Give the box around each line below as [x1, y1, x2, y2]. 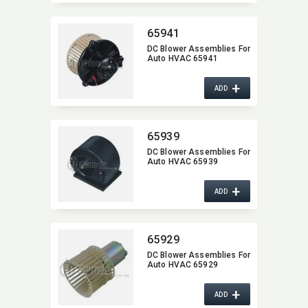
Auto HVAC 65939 [147, 157, 218, 167]
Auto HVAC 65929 [147, 260, 218, 270]
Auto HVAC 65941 [147, 54, 218, 64]
